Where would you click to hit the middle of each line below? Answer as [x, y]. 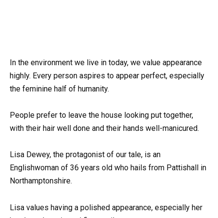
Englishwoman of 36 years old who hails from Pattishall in [108, 168]
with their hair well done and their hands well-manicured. [104, 128]
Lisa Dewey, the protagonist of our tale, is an [85, 155]
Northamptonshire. [41, 181]
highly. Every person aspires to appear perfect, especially [107, 76]
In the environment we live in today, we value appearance [106, 63]
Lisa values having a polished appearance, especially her [106, 207]
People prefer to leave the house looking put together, [101, 115]
